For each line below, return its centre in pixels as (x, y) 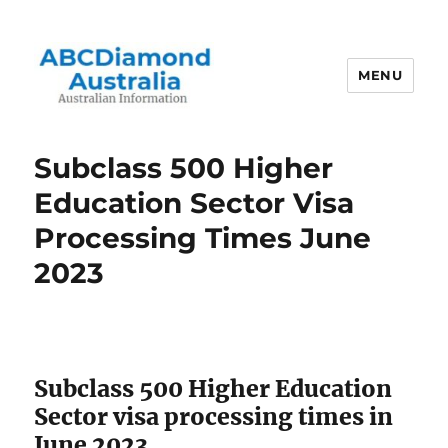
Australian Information (171, 136)
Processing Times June (203, 237)
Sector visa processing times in (214, 416)
